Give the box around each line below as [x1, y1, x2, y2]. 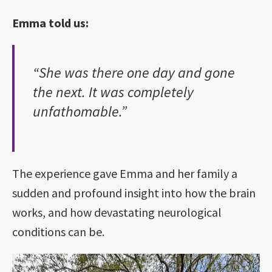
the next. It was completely [33, 82, 194, 101]
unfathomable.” [33, 101, 127, 121]
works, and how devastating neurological [12, 204, 222, 220]
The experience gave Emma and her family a [12, 165, 237, 181]
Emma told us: [12, 15, 89, 30]
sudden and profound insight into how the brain [12, 185, 256, 200]
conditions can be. [12, 223, 104, 239]
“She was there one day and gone [33, 63, 235, 82]
